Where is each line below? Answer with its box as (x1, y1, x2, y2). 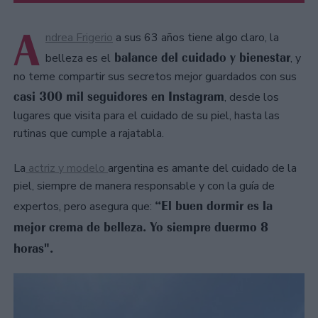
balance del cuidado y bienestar (111, 49, 290, 65)
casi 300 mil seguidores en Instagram (13, 88, 224, 104)
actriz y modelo (26, 160, 108, 176)
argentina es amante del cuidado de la (108, 160, 297, 176)
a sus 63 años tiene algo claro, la (113, 29, 279, 45)
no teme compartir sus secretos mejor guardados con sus (13, 68, 297, 84)
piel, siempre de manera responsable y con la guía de (13, 177, 275, 194)
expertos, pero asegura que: (13, 198, 155, 214)
